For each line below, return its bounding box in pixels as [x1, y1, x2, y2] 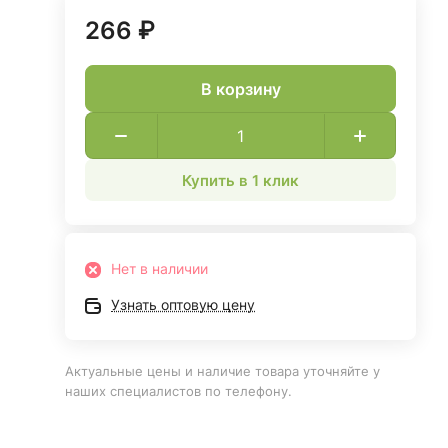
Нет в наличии [111, 260, 209, 277]
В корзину [200, 78, 281, 99]
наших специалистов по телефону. [65, 383, 293, 399]
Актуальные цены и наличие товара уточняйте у [65, 363, 381, 379]
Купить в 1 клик [182, 170, 300, 190]
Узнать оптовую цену [111, 296, 256, 313]
